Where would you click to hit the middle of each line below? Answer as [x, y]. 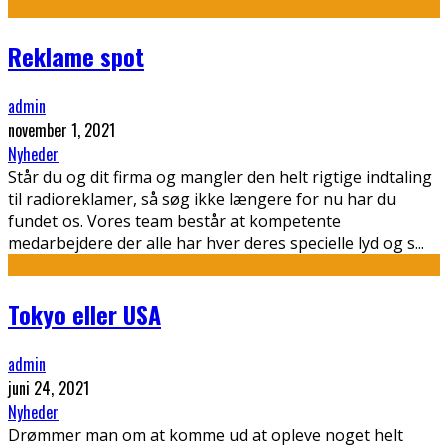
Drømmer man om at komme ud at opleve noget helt [205, 434]
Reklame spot [76, 55]
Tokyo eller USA [84, 313]
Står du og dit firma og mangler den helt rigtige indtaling [220, 176]
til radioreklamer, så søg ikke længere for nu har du [202, 198]
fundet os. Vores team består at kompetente [174, 220]
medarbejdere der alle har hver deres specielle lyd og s [211, 242]
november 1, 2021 [61, 129]
